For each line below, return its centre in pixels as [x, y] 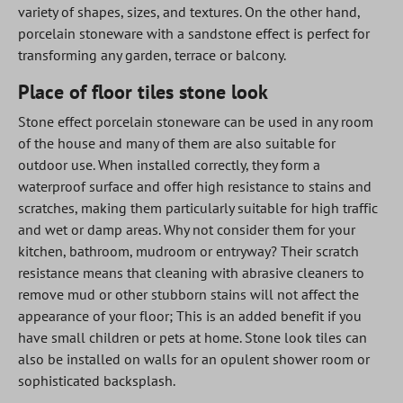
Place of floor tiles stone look [143, 92]
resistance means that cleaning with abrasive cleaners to [191, 273]
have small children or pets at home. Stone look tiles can [193, 337]
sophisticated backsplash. [97, 381]
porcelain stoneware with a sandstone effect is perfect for [194, 33]
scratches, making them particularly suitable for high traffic [198, 208]
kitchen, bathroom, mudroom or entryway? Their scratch [188, 251]
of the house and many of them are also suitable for [177, 143]
